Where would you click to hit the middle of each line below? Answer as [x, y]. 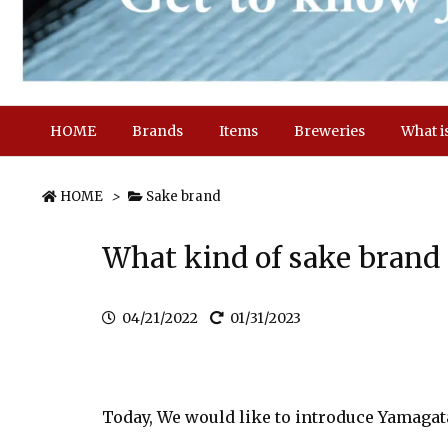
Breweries [329, 131]
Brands [157, 131]
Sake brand [183, 196]
